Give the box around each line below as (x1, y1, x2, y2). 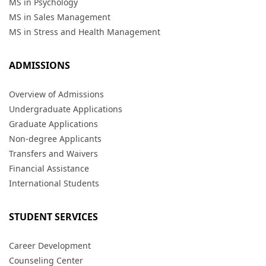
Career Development (9, 240, 91, 252)
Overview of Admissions (9, 88, 104, 100)
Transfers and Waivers (9, 148, 98, 160)
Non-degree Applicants (9, 133, 102, 145)
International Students (9, 178, 99, 189)
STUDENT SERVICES (9, 210, 98, 224)
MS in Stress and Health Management (9, 26, 160, 38)
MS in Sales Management (9, 11, 110, 23)
